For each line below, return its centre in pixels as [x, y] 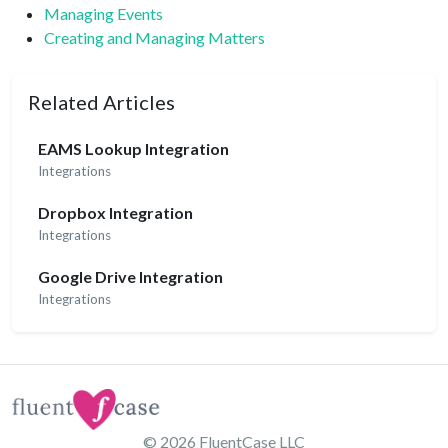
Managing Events [103, 13]
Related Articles [101, 102]
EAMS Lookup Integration [133, 149]
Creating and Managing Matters [154, 37]
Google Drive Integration [130, 277]
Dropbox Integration [115, 213]
